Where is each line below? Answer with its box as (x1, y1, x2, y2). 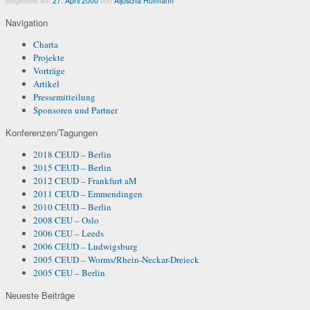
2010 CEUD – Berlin (33, 200, 111, 213)
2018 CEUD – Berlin (33, 147, 111, 161)
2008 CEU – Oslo (33, 213, 99, 226)
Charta (33, 37, 58, 51)
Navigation (6, 15, 48, 29)
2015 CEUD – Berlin (33, 161, 111, 174)
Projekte (33, 51, 64, 64)
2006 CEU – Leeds (33, 226, 104, 239)
